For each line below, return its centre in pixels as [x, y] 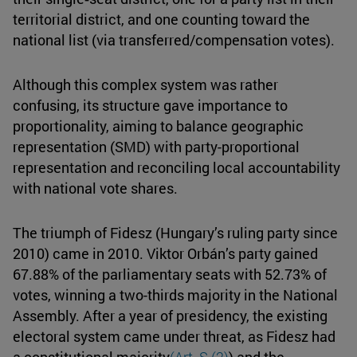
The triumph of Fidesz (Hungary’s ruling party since [175, 233]
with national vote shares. [95, 188]
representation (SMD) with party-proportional [156, 147]
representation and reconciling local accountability [177, 168]
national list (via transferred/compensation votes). [174, 40]
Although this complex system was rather [145, 85]
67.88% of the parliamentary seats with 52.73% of [170, 275]
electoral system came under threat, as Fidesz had [174, 337]
